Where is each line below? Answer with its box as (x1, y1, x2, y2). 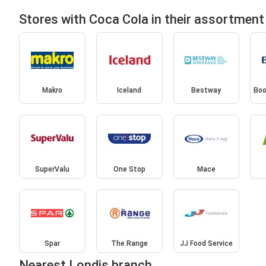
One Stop (113, 164, 145, 173)
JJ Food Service (179, 239, 233, 248)
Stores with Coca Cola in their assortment (19, 11, 264, 27)
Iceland (117, 86, 142, 95)
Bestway (191, 86, 221, 95)
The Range (110, 239, 148, 248)
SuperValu (34, 164, 69, 173)
